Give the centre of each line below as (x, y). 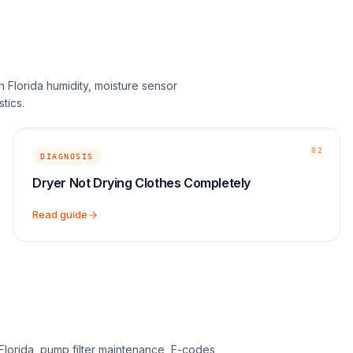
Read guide (60, 214)
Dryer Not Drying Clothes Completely (141, 183)
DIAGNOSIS (67, 156)
